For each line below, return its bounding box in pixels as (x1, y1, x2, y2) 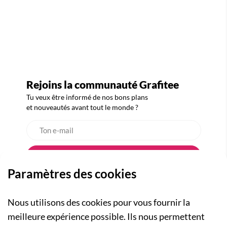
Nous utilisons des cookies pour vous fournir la (8, 197, 190, 208)
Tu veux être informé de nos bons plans (26, 93, 148, 102)
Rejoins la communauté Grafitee (26, 78, 179, 91)
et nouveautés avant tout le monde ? (26, 103, 138, 112)
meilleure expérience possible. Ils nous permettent (8, 211, 205, 222)
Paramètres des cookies (8, 166, 136, 181)
